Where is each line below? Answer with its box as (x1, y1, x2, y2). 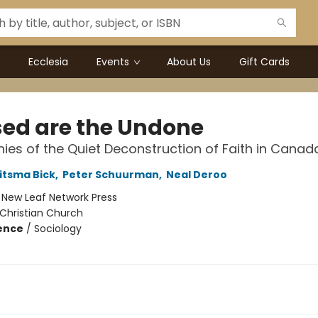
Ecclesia (28, 55, 68, 69)
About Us (167, 55, 211, 69)
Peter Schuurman (62, 168, 159, 182)
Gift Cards (239, 55, 290, 69)
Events (97, 55, 129, 69)
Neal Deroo (165, 168, 227, 182)
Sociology (33, 221, 82, 236)
